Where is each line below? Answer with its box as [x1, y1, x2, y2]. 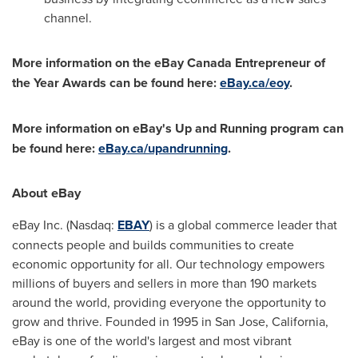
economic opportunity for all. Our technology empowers [12, 255, 324, 273]
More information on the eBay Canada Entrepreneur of [12, 54, 325, 72]
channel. [44, 9, 92, 26]
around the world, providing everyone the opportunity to [12, 293, 326, 312]
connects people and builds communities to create [12, 236, 294, 254]
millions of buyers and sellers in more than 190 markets [12, 274, 316, 292]
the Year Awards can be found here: [12, 74, 220, 92]
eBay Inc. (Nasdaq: [12, 216, 117, 234]
